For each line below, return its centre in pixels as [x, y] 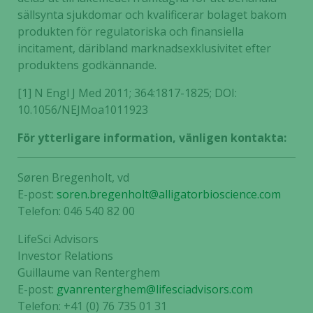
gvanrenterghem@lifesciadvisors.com [155, 289]
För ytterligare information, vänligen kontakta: [152, 138]
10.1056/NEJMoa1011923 [83, 110]
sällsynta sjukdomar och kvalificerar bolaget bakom [152, 15]
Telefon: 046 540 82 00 [76, 211]
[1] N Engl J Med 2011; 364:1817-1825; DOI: [127, 93]
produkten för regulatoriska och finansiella [131, 31]
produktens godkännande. [87, 65]
